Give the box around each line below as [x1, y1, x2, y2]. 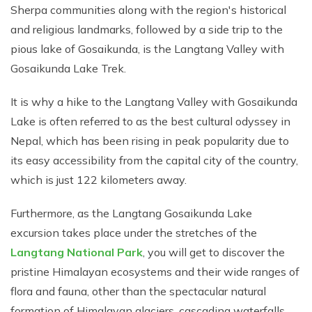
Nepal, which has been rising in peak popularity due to [10, 134, 289, 148]
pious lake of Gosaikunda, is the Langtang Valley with [10, 42, 284, 56]
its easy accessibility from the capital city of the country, [10, 153, 298, 167]
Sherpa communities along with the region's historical [10, 3, 286, 17]
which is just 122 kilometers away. [10, 173, 187, 187]
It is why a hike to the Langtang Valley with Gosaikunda [10, 95, 297, 109]
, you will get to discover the [143, 245, 285, 259]
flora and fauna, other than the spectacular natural [10, 284, 266, 298]
